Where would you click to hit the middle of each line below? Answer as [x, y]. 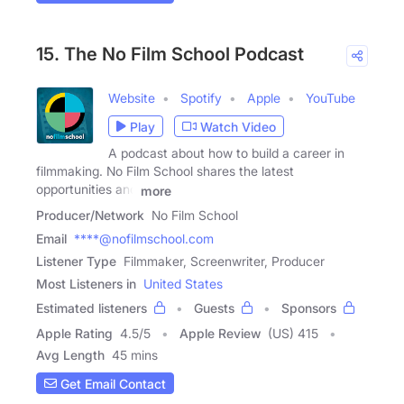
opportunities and [87, 189]
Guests [214, 308]
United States [183, 284]
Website [132, 98]
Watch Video [238, 126]
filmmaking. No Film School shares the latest [165, 171]
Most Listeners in [86, 284]
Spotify [201, 98]
